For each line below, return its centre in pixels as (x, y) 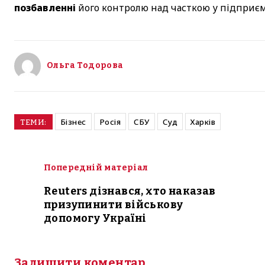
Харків (203, 122)
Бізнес (73, 122)
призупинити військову (114, 204)
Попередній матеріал (96, 167)
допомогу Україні (95, 218)
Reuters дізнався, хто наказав (130, 191)
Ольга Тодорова (85, 65)
